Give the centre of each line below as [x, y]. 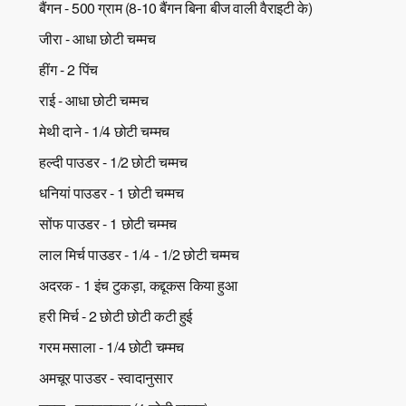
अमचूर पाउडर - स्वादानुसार [106, 377]
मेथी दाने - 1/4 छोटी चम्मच [104, 130]
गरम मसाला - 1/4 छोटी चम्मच [112, 346]
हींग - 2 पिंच [68, 69]
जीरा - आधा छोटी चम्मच [97, 38]
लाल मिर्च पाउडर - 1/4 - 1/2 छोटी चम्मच [139, 254]
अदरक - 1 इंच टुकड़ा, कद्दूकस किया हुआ [138, 285]
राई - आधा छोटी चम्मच [94, 100]
